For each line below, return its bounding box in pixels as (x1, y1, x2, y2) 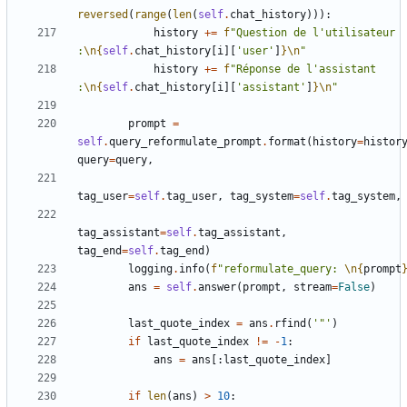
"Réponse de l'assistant (230, 63, 376, 76)
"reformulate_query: (217, 263, 344, 276)
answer (198, 281, 236, 294)
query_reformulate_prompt (109, 135, 262, 149)
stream (293, 281, 332, 294)
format (268, 135, 306, 149)
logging (128, 263, 173, 276)
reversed (77, 8, 128, 22)
